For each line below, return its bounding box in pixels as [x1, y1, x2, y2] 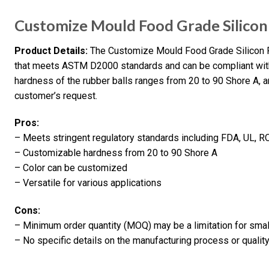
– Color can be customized [14, 162, 127, 174]
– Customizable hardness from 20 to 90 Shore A [14, 147, 217, 159]
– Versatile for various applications [14, 177, 162, 189]
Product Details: [14, 44, 88, 56]
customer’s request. [14, 89, 97, 101]
